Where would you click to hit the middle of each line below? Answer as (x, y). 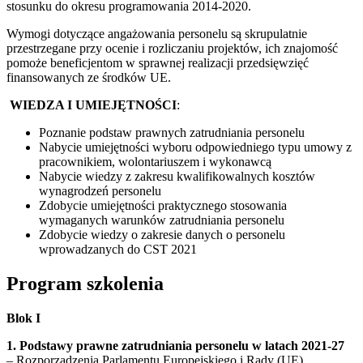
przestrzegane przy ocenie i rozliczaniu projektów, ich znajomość (172, 49)
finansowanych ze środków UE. (89, 78)
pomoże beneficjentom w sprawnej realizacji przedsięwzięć (158, 63)
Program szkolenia (85, 284)
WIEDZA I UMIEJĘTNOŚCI (93, 105)
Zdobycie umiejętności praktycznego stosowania (163, 206)
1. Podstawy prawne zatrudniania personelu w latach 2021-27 (175, 346)
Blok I (23, 318)
